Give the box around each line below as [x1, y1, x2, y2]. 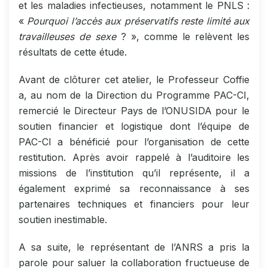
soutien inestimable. [19, 213, 107, 226]
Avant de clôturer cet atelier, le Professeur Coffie [19, 73, 249, 86]
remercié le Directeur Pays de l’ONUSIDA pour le [19, 104, 249, 117]
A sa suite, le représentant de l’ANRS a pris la [19, 240, 249, 253]
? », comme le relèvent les [116, 30, 249, 42]
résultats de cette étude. [19, 45, 127, 58]
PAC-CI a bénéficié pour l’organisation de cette [19, 135, 249, 148]
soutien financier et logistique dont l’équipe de [19, 120, 249, 132]
